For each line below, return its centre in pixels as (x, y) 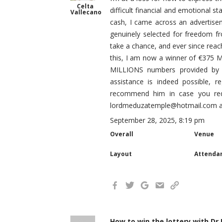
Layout (121, 154)
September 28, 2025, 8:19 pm (157, 120)
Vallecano (86, 12)
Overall (122, 134)
